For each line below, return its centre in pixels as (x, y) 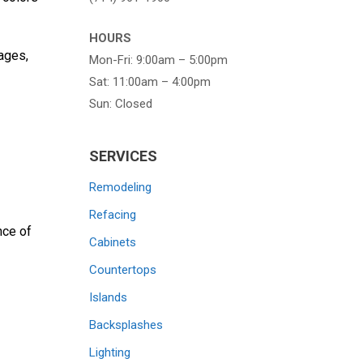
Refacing (113, 214)
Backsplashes (126, 325)
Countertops (123, 269)
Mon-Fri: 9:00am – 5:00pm (159, 60)
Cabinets (113, 242)
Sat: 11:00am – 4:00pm (150, 81)
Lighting (110, 352)
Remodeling (121, 187)
